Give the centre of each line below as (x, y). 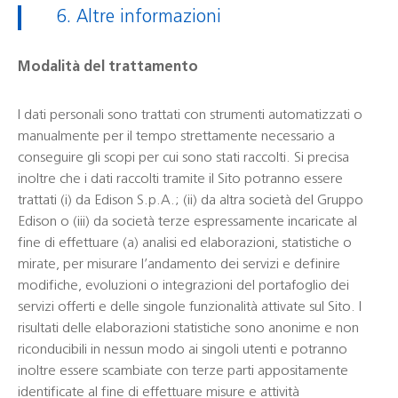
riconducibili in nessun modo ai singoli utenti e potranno (183, 350)
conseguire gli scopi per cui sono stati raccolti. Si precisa (183, 158)
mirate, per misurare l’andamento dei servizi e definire (179, 265)
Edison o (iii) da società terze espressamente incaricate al (187, 222)
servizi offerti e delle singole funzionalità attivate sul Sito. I (190, 307)
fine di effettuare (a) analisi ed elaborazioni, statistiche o (185, 243)
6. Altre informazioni (139, 18)
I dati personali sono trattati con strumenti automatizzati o (190, 115)
